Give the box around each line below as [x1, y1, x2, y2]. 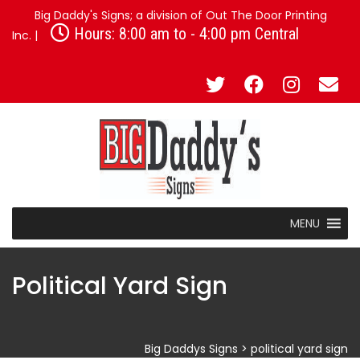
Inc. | [12, 27, 41, 43]
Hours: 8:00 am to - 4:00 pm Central [70, 24, 299, 43]
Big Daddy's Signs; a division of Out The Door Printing [31, 7, 327, 23]
